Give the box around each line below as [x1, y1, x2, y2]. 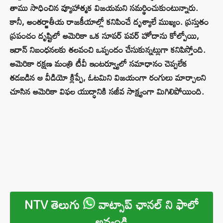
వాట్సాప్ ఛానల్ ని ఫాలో [95, 193, 199, 217]
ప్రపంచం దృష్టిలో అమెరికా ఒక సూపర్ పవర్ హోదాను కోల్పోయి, [10, 27, 199, 44]
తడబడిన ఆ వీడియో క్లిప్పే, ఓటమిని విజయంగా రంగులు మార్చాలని [10, 69, 206, 86]
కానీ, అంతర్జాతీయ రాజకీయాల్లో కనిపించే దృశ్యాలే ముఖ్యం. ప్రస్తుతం [10, 13, 209, 30]
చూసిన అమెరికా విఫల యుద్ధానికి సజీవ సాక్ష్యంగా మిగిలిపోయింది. [10, 83, 204, 100]
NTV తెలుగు [24, 193, 83, 217]
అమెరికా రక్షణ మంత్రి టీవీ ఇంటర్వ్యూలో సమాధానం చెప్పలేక [10, 55, 187, 72]
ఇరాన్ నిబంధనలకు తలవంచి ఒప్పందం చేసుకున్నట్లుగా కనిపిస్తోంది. [10, 41, 206, 58]
